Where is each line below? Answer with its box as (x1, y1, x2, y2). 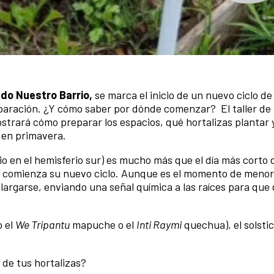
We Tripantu (15, 217, 70, 231)
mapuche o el (70, 217, 136, 231)
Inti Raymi (136, 217, 182, 231)
